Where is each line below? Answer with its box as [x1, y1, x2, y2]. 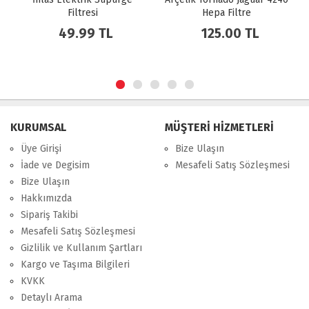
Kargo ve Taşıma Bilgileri [21, 259, 130, 270]
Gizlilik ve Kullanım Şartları [21, 242, 142, 254]
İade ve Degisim [21, 159, 90, 171]
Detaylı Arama [21, 292, 82, 303]
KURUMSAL [10, 121, 66, 134]
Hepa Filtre [202, 7, 251, 19]
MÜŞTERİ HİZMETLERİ [165, 121, 274, 134]
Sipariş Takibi [21, 209, 78, 221]
